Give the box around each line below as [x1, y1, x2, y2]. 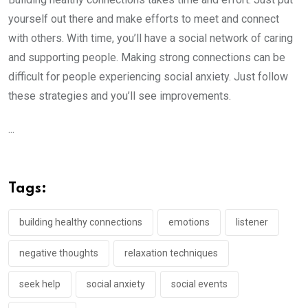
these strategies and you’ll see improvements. [8, 89, 231, 103]
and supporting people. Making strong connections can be [8, 51, 285, 65]
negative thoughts [19, 247, 98, 259]
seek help [19, 278, 60, 290]
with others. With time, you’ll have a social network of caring [8, 32, 293, 45]
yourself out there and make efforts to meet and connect [8, 12, 279, 26]
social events [171, 278, 228, 290]
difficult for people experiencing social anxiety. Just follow [8, 70, 288, 84]
